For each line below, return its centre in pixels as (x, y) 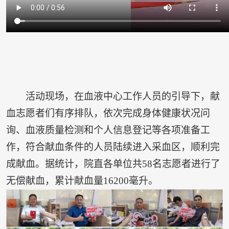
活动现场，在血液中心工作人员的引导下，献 (123, 97)
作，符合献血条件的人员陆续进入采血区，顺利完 (113, 147)
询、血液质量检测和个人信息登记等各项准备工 (108, 130)
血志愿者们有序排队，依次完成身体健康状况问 (108, 113)
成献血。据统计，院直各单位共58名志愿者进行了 (113, 164)
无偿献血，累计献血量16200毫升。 (82, 181)
